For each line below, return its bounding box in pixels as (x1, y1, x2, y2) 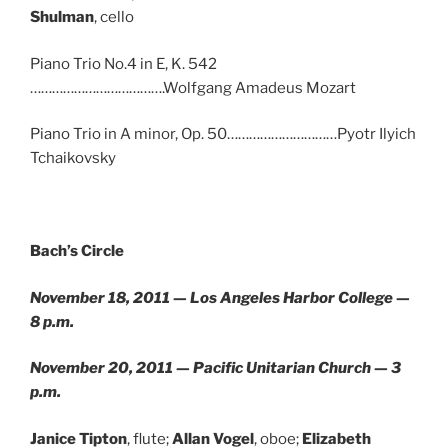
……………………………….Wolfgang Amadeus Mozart (30, 78, 356, 97)
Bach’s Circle (30, 242, 124, 260)
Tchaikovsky (30, 149, 116, 167)
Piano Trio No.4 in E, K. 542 (30, 54, 217, 73)
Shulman (30, 8, 94, 26)
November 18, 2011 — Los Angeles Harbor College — (30, 288, 410, 307)
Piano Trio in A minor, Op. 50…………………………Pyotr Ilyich (30, 125, 416, 143)
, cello (94, 8, 134, 26)
